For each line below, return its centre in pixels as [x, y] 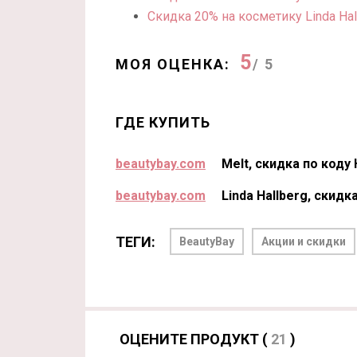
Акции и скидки [304, 241]
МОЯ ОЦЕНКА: [173, 64]
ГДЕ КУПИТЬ [163, 122]
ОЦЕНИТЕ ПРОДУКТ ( [195, 339]
